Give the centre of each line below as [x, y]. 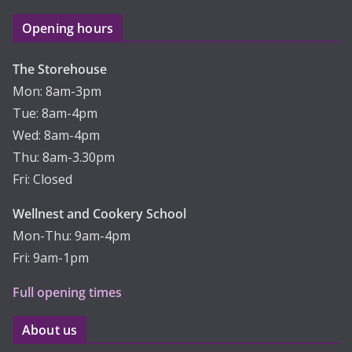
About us [50, 330]
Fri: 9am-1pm [51, 258]
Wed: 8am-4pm [56, 136]
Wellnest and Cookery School [99, 214]
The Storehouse [60, 70]
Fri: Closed [42, 180]
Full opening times [67, 293]
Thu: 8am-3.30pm [64, 158]
